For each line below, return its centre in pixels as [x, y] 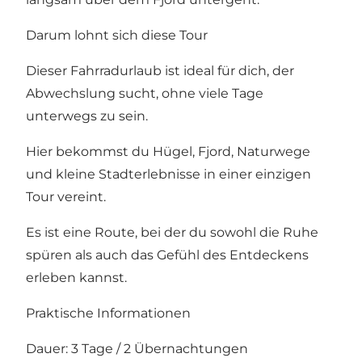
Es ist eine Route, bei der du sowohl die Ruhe [172, 233]
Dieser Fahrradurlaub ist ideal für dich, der [160, 71]
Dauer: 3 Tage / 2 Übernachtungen [137, 349]
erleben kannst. [76, 278]
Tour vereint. [66, 197]
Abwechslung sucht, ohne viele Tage [145, 94]
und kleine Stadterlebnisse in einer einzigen [168, 175]
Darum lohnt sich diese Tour [117, 36]
